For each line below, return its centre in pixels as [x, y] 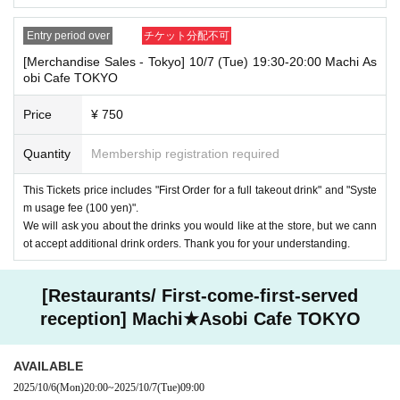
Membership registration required [185, 153]
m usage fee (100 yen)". [81, 208]
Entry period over [68, 35]
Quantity [47, 153]
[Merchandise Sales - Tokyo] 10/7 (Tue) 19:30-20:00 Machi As [200, 61]
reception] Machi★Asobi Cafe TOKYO [200, 318]
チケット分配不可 [187, 35]
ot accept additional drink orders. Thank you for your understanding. [187, 243]
